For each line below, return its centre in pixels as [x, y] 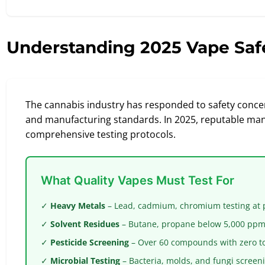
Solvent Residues [85, 224]
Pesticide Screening [90, 242]
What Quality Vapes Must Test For [138, 180]
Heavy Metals [78, 206]
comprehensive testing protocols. [101, 134]
